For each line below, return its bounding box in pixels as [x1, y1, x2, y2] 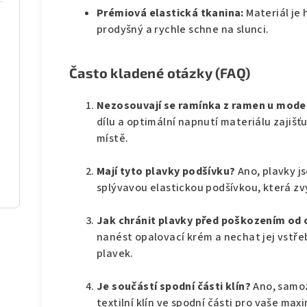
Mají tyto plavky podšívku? [97, 164, 238, 180]
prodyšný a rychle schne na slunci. [97, 22, 269, 38]
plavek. [97, 246, 134, 262]
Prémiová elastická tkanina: [97, 5, 247, 21]
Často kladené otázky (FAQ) [69, 64, 251, 82]
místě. [97, 131, 129, 147]
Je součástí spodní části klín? [97, 279, 254, 295]
